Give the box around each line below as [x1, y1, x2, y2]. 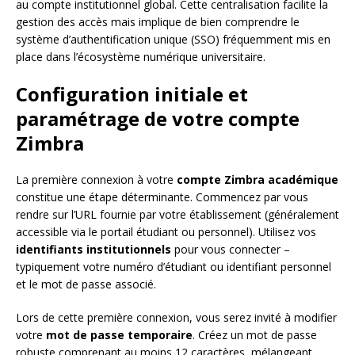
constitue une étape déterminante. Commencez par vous [16, 189, 308, 205]
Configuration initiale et [16, 81, 248, 108]
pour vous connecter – [171, 242, 290, 258]
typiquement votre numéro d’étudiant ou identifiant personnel [16, 259, 331, 275]
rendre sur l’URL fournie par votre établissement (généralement [16, 207, 339, 223]
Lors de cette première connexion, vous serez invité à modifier [16, 310, 337, 326]
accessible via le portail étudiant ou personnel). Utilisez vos [16, 224, 316, 240]
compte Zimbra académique [177, 172, 338, 188]
